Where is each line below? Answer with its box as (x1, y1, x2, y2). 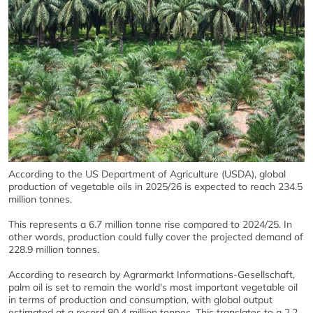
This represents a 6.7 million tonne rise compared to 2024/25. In (8, 217, 292, 231)
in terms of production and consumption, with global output (8, 293, 272, 306)
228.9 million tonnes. (8, 242, 99, 256)
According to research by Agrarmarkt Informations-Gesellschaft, (8, 268, 295, 281)
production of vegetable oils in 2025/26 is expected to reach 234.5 (8, 180, 303, 193)
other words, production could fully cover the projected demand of (8, 230, 303, 243)
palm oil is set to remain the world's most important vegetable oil (8, 280, 298, 293)
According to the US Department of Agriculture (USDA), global (8, 167, 286, 180)
